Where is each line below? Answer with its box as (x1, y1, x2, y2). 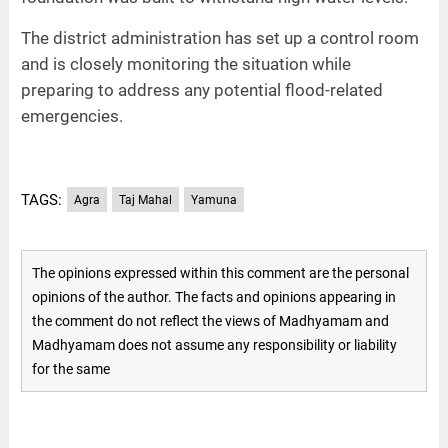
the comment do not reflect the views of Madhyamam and (31, 313, 389, 330)
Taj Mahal (118, 192, 172, 207)
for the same (31, 361, 110, 378)
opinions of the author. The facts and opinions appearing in (31, 289, 396, 306)
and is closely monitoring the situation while (20, 53, 351, 74)
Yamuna (190, 192, 237, 207)
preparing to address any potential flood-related (20, 79, 383, 100)
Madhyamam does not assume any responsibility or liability (31, 337, 397, 354)
